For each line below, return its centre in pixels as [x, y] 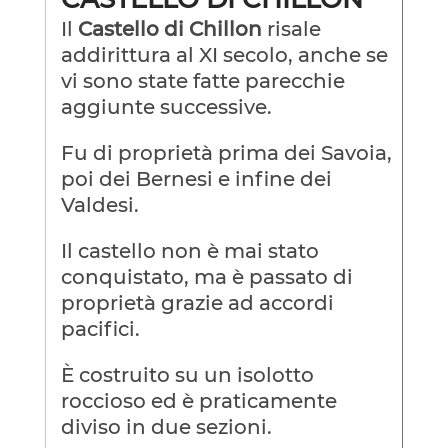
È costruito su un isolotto [187, 375]
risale [291, 29]
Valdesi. [99, 205]
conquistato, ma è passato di [206, 277]
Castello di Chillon [169, 29]
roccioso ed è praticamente [198, 401]
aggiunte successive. [166, 107]
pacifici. [100, 329]
